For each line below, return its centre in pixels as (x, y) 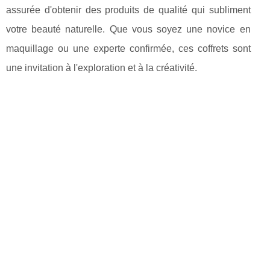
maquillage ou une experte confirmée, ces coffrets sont (128, 48)
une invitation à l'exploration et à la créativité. (102, 67)
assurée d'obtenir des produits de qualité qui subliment (128, 10)
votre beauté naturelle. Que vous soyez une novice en (128, 29)
